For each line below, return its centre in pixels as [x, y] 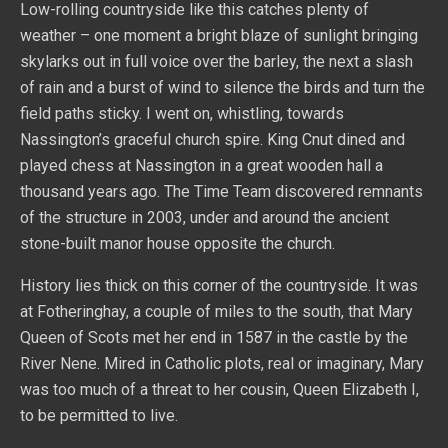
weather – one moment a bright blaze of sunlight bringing [219, 35]
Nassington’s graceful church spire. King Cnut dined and [212, 139]
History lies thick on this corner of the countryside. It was [219, 285]
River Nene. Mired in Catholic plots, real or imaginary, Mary [222, 363]
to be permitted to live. [99, 415]
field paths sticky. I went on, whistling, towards [182, 113]
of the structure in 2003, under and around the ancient [204, 217]
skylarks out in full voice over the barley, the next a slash [216, 61]
